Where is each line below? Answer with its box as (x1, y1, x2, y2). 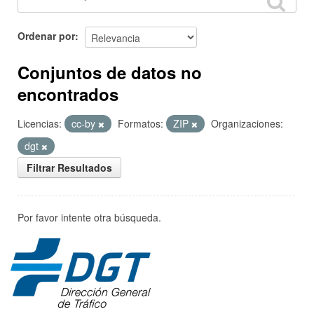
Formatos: (118, 116, 163, 130)
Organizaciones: (211, 116, 283, 130)
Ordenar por (18, 28, 75, 43)
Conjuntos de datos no (18, 60, 202, 84)
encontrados (18, 82, 118, 106)
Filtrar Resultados (27, 161, 112, 175)
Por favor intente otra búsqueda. (18, 210, 161, 224)
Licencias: (18, 116, 62, 130)
